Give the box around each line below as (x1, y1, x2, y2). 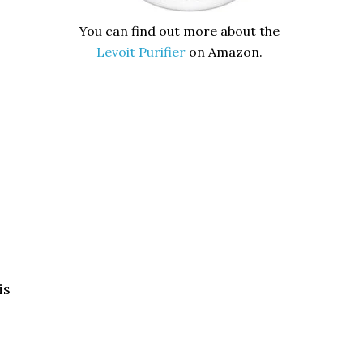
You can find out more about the (79, 23, 280, 39)
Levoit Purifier (96, 44, 186, 60)
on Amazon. (185, 44, 263, 60)
